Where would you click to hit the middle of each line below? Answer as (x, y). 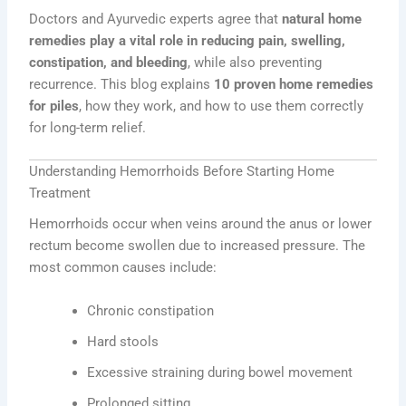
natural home (322, 19)
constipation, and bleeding (109, 62)
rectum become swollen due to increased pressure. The (198, 246)
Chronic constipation (151, 310)
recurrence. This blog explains (122, 84)
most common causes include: (123, 268)
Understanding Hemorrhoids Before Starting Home (182, 172)
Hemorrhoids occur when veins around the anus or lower (201, 224)
